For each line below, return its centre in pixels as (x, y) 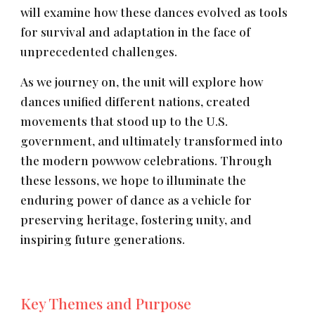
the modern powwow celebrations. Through (147, 160)
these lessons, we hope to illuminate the (134, 180)
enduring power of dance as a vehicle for (136, 200)
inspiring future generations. (103, 239)
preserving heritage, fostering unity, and (136, 219)
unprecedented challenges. (99, 51)
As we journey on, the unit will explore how (142, 82)
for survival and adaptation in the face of (136, 32)
